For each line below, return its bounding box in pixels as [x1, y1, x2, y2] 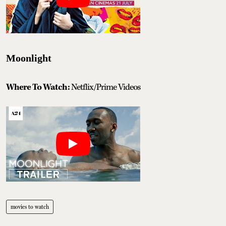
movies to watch [11, 203, 49, 211]
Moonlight [6, 52, 51, 64]
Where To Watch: [6, 81, 71, 93]
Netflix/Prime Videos [71, 81, 140, 93]
